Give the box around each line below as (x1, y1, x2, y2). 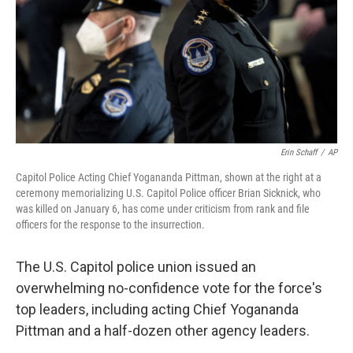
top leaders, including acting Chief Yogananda (16, 301, 299, 318)
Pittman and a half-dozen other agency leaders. (16, 322, 310, 339)
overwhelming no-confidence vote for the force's (16, 280, 322, 296)
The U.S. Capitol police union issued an (16, 258, 256, 275)
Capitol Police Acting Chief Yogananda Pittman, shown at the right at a (16, 171, 321, 184)
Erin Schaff (281, 147, 317, 158)
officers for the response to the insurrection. (16, 218, 205, 231)
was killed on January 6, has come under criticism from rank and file (16, 203, 310, 215)
